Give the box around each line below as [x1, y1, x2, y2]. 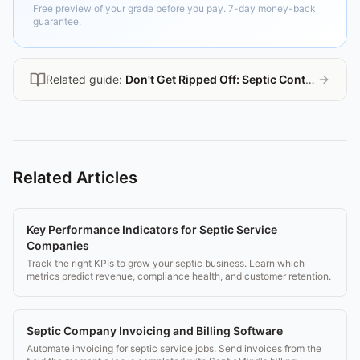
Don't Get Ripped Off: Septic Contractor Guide [125, 72, 305, 86]
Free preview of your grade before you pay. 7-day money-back [33, 2, 316, 14]
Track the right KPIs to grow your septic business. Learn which [27, 256, 305, 269]
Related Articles [13, 167, 137, 187]
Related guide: [46, 72, 125, 86]
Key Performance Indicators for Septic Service [27, 222, 277, 236]
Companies [27, 238, 89, 252]
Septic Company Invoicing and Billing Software [27, 323, 283, 337]
